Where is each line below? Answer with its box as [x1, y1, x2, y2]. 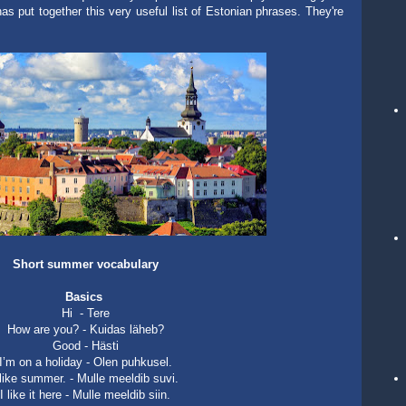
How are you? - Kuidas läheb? [6, 323, 164, 336]
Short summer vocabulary [12, 257, 159, 271]
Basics [64, 290, 102, 304]
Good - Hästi [52, 339, 119, 353]
